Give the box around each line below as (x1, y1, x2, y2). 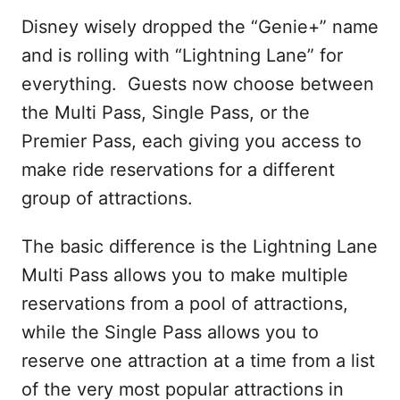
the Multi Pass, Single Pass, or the (21, 102, 310, 123)
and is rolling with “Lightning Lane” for (21, 45, 343, 66)
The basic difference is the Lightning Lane (21, 236, 378, 257)
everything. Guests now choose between (21, 73, 374, 95)
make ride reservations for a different (21, 159, 335, 180)
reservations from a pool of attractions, (21, 293, 348, 314)
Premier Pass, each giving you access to (21, 130, 362, 152)
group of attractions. (21, 187, 193, 209)
